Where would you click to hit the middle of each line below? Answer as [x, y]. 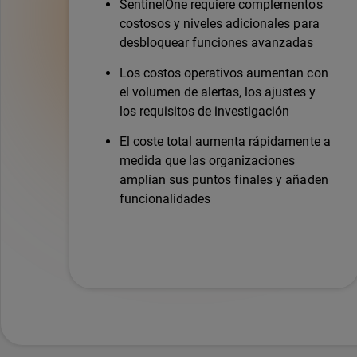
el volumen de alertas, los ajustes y [218, 92]
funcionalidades [165, 198]
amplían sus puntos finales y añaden [224, 179]
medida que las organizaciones [208, 160]
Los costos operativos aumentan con [224, 73]
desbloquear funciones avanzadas [217, 42]
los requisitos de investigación [205, 111]
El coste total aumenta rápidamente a [225, 141]
